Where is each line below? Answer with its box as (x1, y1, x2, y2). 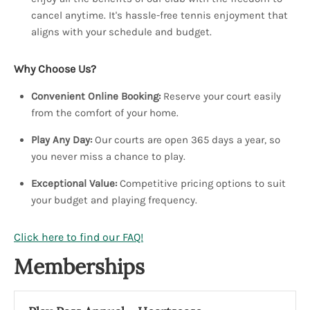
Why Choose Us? (14, 62, 96, 75)
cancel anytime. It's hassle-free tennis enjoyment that (31, 9, 288, 21)
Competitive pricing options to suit (117, 177, 286, 190)
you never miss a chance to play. (31, 150, 185, 163)
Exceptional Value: (31, 177, 117, 190)
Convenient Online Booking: (31, 90, 161, 102)
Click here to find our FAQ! (14, 230, 143, 244)
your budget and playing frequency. (31, 194, 197, 206)
